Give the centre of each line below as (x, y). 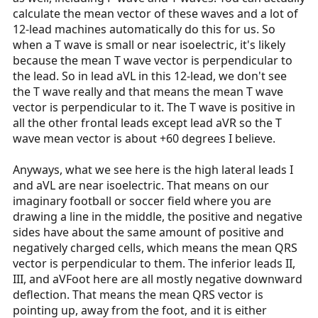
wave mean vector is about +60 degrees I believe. (144, 139)
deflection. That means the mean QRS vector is (138, 295)
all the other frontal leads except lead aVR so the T (147, 123)
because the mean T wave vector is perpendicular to (153, 61)
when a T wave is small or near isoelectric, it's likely (149, 45)
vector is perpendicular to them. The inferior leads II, (154, 264)
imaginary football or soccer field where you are (142, 201)
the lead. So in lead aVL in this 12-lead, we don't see (150, 76)
